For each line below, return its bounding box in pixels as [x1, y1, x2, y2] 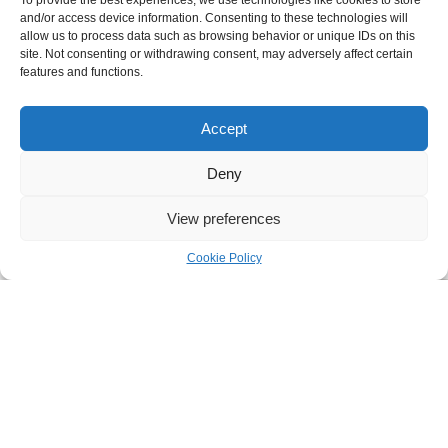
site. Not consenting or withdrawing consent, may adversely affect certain [20, 47, 413, 61]
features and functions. [20, 65, 143, 79]
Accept [201, 119, 247, 137]
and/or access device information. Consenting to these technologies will [20, 11, 408, 25]
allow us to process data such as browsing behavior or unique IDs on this [20, 29, 415, 43]
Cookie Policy [186, 251, 262, 265]
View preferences [167, 209, 281, 227]
